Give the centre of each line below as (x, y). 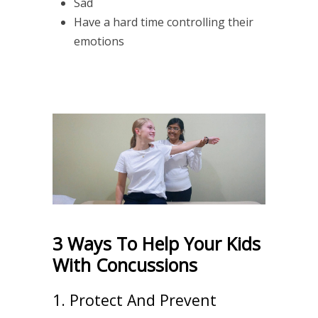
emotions (99, 41)
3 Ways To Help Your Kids (157, 244)
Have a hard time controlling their (164, 22)
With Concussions (125, 265)
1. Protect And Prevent (135, 300)
